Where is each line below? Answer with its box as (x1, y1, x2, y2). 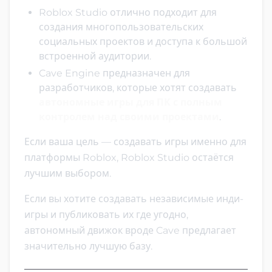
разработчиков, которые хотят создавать (39, 81, 237, 93)
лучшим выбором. (24, 167, 111, 179)
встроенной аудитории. (39, 50, 151, 62)
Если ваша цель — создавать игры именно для (24, 135, 246, 148)
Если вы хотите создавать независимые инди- (24, 192, 243, 205)
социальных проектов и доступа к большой (39, 35, 247, 47)
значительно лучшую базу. (24, 240, 152, 252)
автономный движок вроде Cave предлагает (24, 224, 236, 236)
